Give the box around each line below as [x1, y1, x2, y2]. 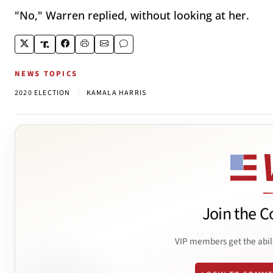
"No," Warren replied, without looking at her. [15, 8, 249, 23]
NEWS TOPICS [15, 68, 78, 80]
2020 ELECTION [15, 88, 71, 99]
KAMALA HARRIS [86, 88, 147, 99]
